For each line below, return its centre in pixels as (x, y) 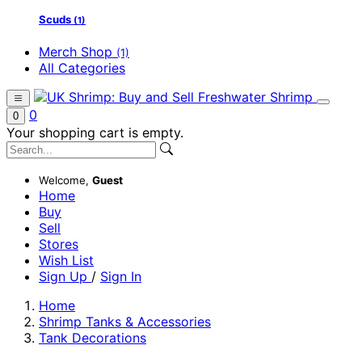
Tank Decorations (93, 338)
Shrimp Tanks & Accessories (125, 322)
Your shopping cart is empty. (95, 133)
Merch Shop (78, 52)
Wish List (66, 261)
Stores (59, 244)
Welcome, (65, 181)
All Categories (82, 68)
